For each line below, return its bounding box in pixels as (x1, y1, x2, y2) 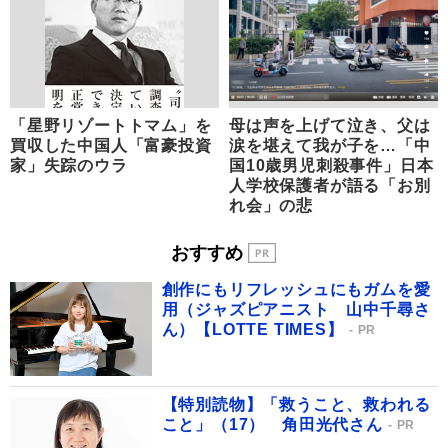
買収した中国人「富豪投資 (10, 137, 212, 155)
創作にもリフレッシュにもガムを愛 (161, 280, 431, 298)
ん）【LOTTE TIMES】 (161, 320, 344, 338)
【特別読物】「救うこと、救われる (161, 396, 431, 414)
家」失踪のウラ (10, 157, 128, 175)
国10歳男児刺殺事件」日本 (229, 157, 434, 175)
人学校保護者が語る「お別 (229, 177, 431, 195)
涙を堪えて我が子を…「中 (229, 137, 431, 155)
